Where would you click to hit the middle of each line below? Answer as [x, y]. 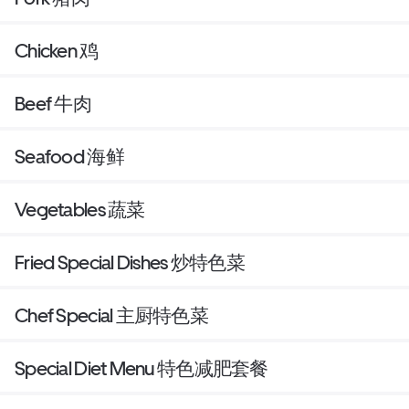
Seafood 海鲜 [69, 157]
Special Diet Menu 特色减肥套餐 [142, 369]
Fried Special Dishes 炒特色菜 [130, 263]
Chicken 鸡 [57, 51]
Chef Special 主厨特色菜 [112, 316]
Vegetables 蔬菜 [80, 210]
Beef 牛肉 [53, 104]
